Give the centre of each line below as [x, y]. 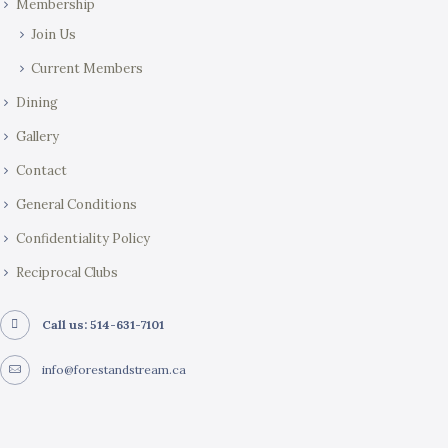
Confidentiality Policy [82, 238]
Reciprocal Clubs [66, 272]
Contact [41, 170]
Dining [36, 102]
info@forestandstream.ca [114, 370]
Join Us [54, 34]
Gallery [37, 136]
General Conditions [76, 204]
